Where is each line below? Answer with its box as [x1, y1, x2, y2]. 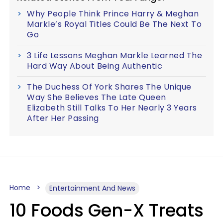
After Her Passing [27, 112, 99, 124]
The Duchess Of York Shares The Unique [27, 81, 192, 93]
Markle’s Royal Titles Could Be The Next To [27, 18, 202, 30]
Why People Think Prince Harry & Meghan [27, 7, 199, 19]
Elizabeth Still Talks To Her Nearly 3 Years [27, 102, 197, 113]
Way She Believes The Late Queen [27, 91, 166, 103]
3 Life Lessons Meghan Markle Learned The [27, 49, 202, 61]
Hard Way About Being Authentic [27, 60, 162, 72]
